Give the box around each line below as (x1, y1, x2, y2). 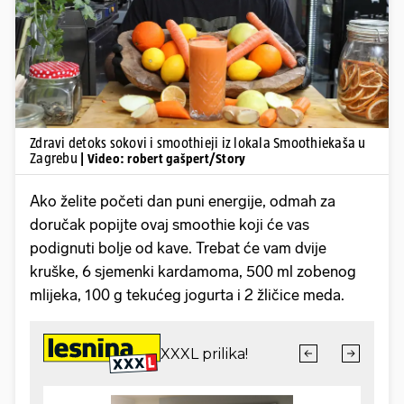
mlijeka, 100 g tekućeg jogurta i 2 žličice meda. (30, 285, 344, 304)
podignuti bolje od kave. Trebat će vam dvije (30, 238, 326, 257)
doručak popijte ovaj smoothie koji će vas (30, 215, 309, 234)
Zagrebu (30, 150, 80, 166)
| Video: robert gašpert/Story (80, 150, 246, 166)
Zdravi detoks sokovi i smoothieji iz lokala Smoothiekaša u (30, 134, 366, 151)
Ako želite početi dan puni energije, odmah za (30, 191, 335, 210)
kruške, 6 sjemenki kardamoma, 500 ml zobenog (30, 262, 356, 280)
